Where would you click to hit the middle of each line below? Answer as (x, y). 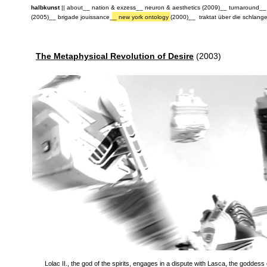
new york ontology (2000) (153, 17)
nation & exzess (114, 7)
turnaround (244, 7)
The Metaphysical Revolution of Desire (115, 56)
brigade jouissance (84, 17)
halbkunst (45, 7)
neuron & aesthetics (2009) (182, 7)
